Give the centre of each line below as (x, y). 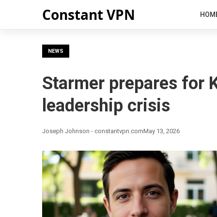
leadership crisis (106, 106)
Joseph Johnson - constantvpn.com (93, 131)
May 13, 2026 (162, 131)
